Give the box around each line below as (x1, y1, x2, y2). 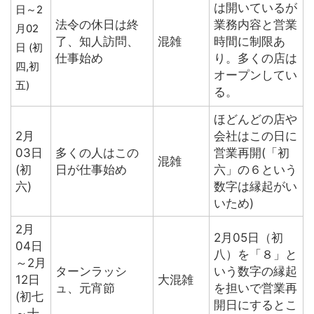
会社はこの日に (214, 129, 297, 144)
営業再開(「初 (214, 146, 289, 161)
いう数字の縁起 (214, 264, 297, 279)
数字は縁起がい (214, 179, 297, 194)
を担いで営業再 (214, 281, 297, 296)
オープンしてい (214, 68, 297, 83)
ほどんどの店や (214, 112, 297, 127)
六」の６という (214, 163, 297, 177)
